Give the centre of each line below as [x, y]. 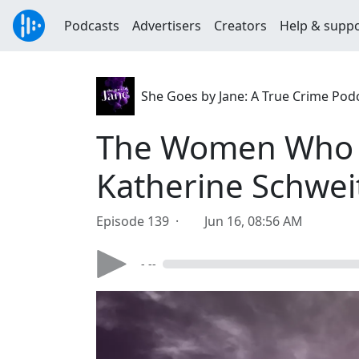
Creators [240, 26]
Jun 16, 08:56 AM [254, 221]
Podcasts [92, 26]
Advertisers [167, 26]
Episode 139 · [141, 221]
